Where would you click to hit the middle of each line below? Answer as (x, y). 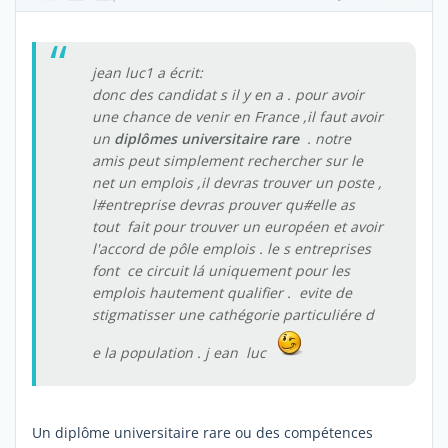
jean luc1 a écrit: (147, 72)
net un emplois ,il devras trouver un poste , (237, 182)
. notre (325, 138)
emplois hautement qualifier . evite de (222, 292)
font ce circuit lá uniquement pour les (221, 270)
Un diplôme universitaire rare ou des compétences (202, 432)
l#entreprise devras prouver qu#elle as (223, 204)
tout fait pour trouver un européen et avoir (237, 226)
